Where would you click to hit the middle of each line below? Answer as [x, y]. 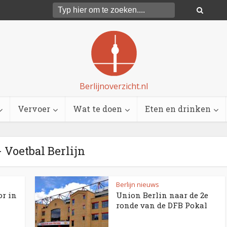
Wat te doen [98, 109]
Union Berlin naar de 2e [162, 195]
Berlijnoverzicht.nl [113, 86]
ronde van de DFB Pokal [162, 205]
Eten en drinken [178, 109]
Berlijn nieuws [138, 184]
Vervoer [34, 109]
